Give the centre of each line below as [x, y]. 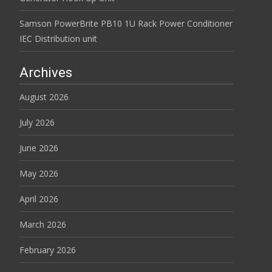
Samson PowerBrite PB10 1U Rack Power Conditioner [126, 23]
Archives [46, 73]
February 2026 [48, 250]
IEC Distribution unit [58, 39]
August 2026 [44, 97]
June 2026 [39, 148]
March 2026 [43, 224]
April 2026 [39, 199]
